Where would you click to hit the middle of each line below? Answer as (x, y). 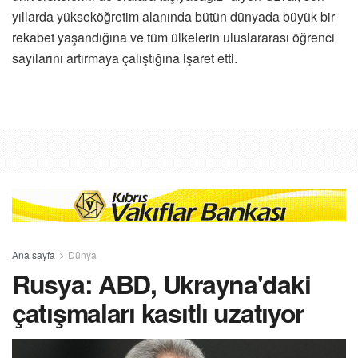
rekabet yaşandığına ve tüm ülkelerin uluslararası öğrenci (173, 37)
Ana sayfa (34, 254)
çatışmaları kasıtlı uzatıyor (158, 312)
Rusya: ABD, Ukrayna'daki (161, 283)
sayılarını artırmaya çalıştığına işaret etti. (125, 58)
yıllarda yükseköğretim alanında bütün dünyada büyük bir (173, 16)
